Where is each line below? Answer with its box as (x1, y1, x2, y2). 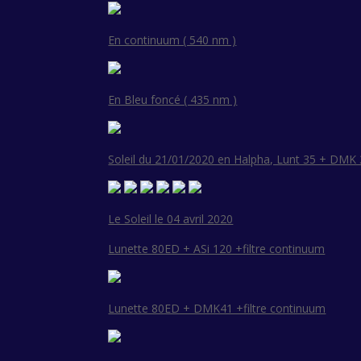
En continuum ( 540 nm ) (108, 32, 237, 48)
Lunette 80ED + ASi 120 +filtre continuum (108, 241, 326, 257)
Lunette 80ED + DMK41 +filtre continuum (108, 301, 326, 317)
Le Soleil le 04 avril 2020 (108, 211, 234, 227)
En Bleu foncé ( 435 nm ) (108, 92, 238, 108)
